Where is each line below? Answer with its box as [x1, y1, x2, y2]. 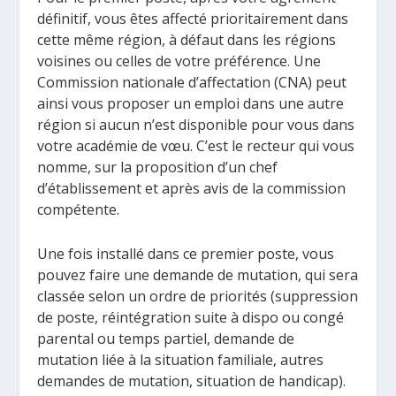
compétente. [37, 199, 120, 219]
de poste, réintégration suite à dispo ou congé [37, 307, 345, 327]
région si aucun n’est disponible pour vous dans [37, 114, 355, 134]
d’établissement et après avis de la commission [37, 178, 346, 198]
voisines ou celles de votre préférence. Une [37, 50, 322, 71]
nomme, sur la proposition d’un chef [37, 156, 278, 177]
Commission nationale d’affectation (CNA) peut [37, 72, 347, 92]
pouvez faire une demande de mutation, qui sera [37, 264, 359, 285]
